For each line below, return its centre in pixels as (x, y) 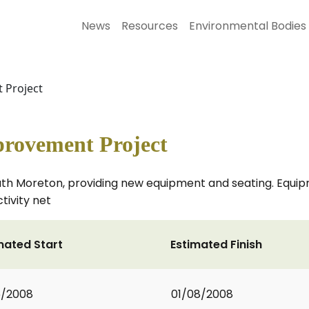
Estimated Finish (216, 245)
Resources (150, 26)
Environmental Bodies (248, 26)
